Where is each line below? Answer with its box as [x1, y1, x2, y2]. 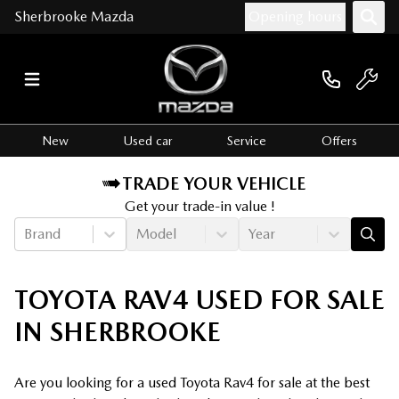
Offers [322, 134, 358, 149]
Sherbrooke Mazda [14, 8, 134, 25]
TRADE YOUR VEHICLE [122, 173, 305, 195]
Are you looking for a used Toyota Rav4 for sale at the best [14, 374, 370, 392]
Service [227, 134, 267, 149]
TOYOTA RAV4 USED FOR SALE [14, 283, 385, 316]
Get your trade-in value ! [124, 198, 275, 216]
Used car [123, 134, 173, 149]
